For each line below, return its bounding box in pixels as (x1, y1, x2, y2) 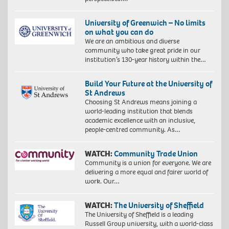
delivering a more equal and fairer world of (84, 167, 208, 177)
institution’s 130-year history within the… (84, 55, 206, 65)
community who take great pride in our (84, 45, 200, 56)
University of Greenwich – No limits (84, 17, 205, 29)
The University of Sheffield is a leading (84, 210, 194, 220)
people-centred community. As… (84, 125, 180, 135)
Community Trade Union (113, 148, 198, 159)
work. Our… (84, 176, 120, 187)
